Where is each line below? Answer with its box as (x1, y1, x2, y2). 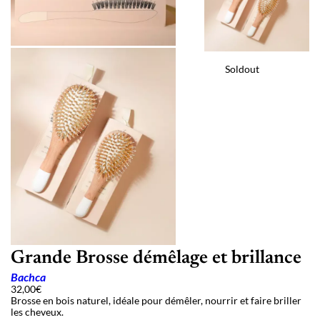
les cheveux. (11, 306, 64, 319)
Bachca (11, 270, 46, 284)
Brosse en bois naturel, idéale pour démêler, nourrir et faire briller (11, 294, 301, 307)
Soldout (225, 62, 260, 75)
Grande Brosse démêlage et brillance (11, 249, 301, 269)
